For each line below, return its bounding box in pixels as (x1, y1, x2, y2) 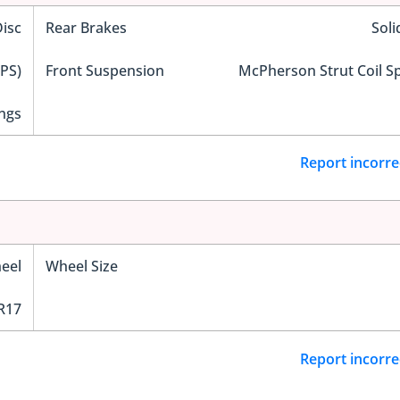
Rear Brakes (45, 17, 127, 37)
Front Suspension (45, 60, 164, 80)
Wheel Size (45, 256, 118, 277)
